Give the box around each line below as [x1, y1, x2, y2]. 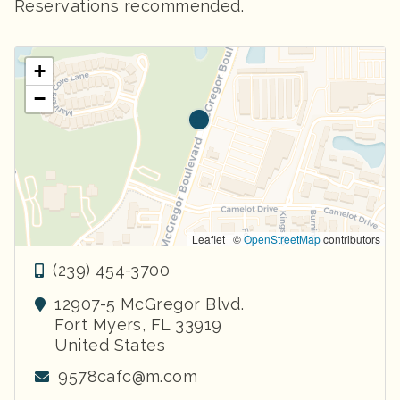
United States [54, 335, 166, 354]
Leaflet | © [192, 230, 244, 246]
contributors [321, 230, 380, 246]
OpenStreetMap [244, 230, 321, 246]
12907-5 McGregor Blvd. [54, 294, 245, 313]
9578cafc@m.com [58, 366, 198, 386]
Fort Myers [54, 314, 142, 334]
